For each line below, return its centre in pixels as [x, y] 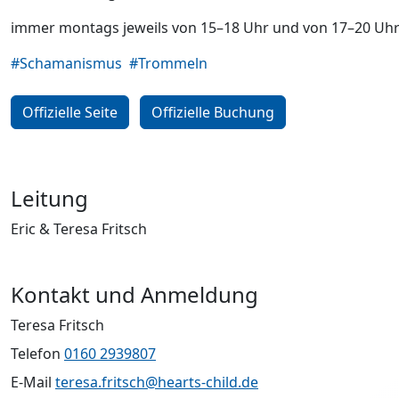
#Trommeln [168, 63]
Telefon [37, 354]
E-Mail [33, 382]
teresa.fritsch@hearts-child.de [157, 382]
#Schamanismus [66, 63]
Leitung [49, 198]
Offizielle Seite [70, 112]
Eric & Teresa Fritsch [79, 229]
